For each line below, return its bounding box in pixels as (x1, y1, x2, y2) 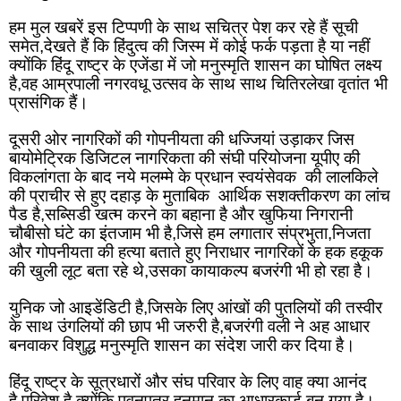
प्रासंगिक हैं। (9, 93, 89, 113)
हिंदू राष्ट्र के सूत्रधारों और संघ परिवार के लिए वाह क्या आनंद (9, 372, 367, 392)
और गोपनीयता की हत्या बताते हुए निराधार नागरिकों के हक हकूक (9, 243, 383, 262)
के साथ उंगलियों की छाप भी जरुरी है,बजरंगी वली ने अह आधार (9, 317, 370, 337)
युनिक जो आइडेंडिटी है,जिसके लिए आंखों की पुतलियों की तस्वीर (9, 298, 382, 318)
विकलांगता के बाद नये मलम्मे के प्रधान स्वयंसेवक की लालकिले (9, 167, 378, 187)
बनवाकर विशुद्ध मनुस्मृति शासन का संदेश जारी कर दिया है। (9, 336, 355, 355)
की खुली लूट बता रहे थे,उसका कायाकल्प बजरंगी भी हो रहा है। (9, 261, 373, 281)
